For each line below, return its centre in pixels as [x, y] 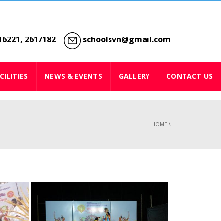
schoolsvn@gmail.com [126, 39]
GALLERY [134, 76]
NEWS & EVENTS [73, 76]
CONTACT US [190, 76]
